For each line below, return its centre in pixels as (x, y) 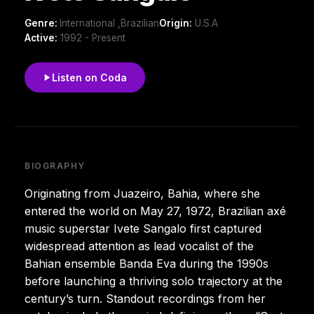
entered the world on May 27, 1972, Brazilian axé (155, 211)
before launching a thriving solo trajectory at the (153, 281)
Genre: (42, 23)
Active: (41, 37)
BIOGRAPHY (55, 165)
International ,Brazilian (109, 23)
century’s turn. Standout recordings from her (145, 298)
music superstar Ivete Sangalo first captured (143, 228)
